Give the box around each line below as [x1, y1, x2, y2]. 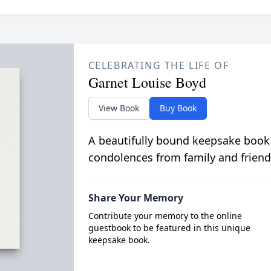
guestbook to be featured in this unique [88, 221, 250, 233]
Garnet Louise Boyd [88, 72, 206, 92]
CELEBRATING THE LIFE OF [88, 58, 229, 72]
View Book [98, 102, 139, 114]
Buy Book [159, 102, 197, 114]
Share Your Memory [88, 191, 183, 204]
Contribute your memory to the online [88, 209, 242, 221]
